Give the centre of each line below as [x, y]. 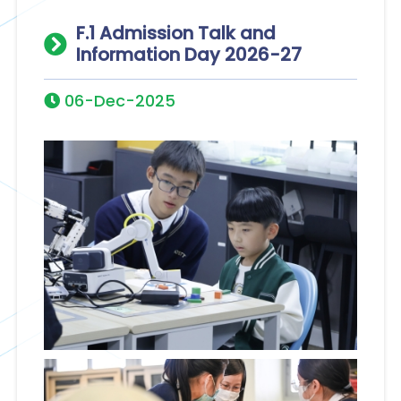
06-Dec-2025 [117, 100]
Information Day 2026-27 [188, 54]
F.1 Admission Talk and [175, 33]
